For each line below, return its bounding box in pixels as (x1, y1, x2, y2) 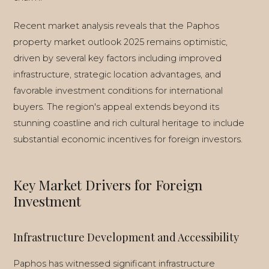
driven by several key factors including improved (13, 53, 222, 64)
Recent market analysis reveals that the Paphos (13, 20, 219, 31)
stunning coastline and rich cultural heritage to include (13, 118, 244, 128)
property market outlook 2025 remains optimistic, (13, 37, 228, 47)
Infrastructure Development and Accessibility (13, 230, 239, 244)
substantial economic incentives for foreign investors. (13, 134, 243, 145)
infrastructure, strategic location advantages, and (13, 69, 221, 80)
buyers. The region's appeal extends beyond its (13, 101, 219, 112)
